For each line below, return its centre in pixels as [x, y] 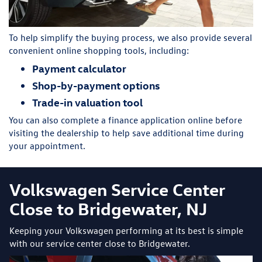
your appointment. [47, 146]
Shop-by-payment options [96, 85]
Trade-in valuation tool [87, 102]
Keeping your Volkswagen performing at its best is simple [126, 230]
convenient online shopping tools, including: [99, 51]
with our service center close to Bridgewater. [100, 243]
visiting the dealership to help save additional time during [126, 133]
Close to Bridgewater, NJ [108, 208]
